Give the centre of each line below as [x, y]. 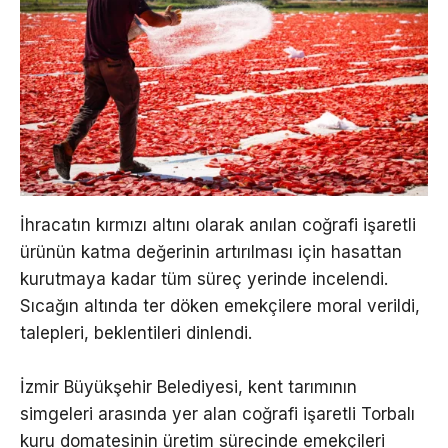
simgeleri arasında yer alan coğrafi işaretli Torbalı [217, 414]
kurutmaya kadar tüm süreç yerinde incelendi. [204, 279]
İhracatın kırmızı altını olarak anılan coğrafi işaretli [218, 225]
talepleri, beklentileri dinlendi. [136, 333]
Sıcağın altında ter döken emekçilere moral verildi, [220, 306]
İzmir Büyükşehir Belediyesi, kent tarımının [188, 387]
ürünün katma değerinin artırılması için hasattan [211, 252]
